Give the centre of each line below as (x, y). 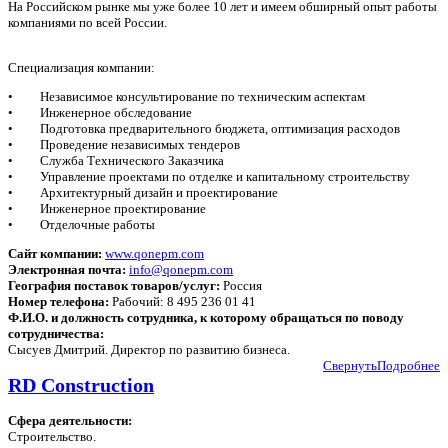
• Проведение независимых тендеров (124, 145)
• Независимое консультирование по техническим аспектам (188, 97)
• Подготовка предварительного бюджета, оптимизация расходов (204, 129)
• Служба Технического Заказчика (116, 161)
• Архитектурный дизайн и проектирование (143, 193)
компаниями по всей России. (87, 23)
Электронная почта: (67, 270)
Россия (241, 286)
